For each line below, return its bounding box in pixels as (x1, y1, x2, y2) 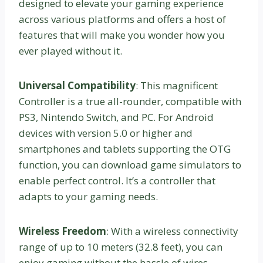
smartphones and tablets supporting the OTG (19, 142, 231, 156)
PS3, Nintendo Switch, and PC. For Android (19, 110, 214, 124)
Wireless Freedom (19, 224, 106, 238)
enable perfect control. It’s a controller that (19, 174, 215, 188)
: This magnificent (136, 79, 218, 93)
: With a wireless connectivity (106, 224, 238, 238)
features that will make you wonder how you (19, 28, 225, 42)
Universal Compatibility (19, 79, 136, 93)
